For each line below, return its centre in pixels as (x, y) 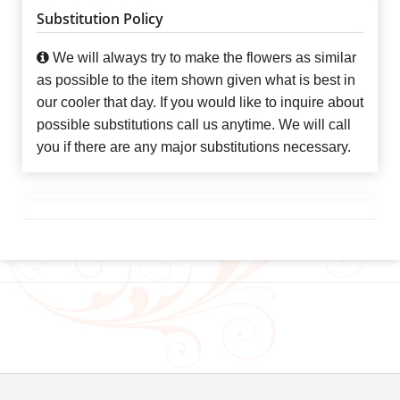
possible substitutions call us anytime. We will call (194, 125)
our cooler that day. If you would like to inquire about (200, 103)
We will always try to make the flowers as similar (203, 58)
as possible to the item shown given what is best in (196, 80)
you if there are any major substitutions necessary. (194, 147)
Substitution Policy (100, 19)
